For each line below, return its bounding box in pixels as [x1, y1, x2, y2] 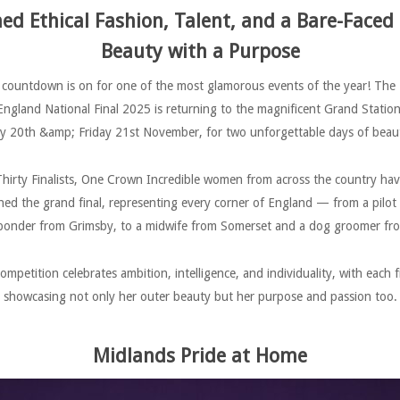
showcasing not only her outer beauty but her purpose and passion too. [3, 289, 397, 304]
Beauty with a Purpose [100, 40, 300, 62]
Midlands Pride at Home [93, 345, 307, 367]
